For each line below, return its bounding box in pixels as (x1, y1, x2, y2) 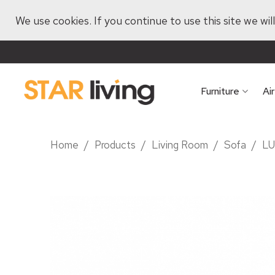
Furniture (201, 85, 239, 98)
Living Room (152, 138, 209, 152)
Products (95, 138, 136, 152)
